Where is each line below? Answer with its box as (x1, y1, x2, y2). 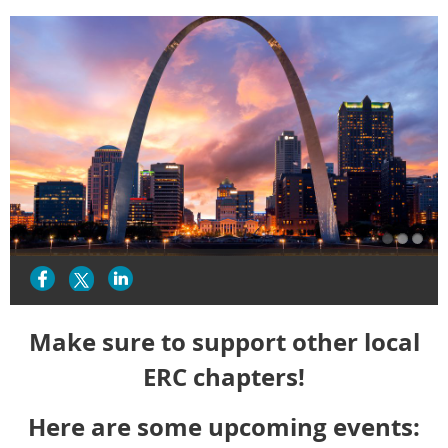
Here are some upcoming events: (28, 409, 420, 444)
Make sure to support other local (28, 324, 420, 359)
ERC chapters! (143, 359, 305, 394)
